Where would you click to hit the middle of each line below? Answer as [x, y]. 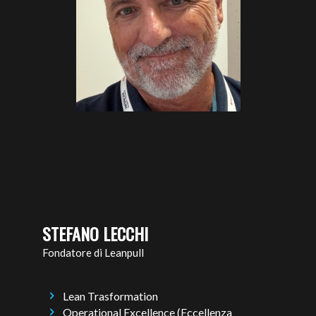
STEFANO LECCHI [95, 234]
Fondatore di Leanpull [93, 252]
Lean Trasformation [111, 296]
